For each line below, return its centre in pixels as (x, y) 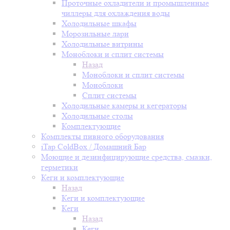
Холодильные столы (97, 116)
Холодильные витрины (102, 44)
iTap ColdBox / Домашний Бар (94, 147)
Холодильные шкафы (99, 23)
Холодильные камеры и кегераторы (124, 106)
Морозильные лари (95, 34)
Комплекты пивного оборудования (102, 136)
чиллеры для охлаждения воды (116, 13)
